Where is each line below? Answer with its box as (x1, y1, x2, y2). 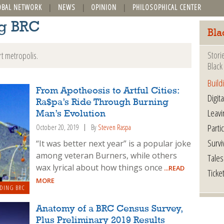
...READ (162, 163, 185, 172)
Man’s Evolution (36, 108, 106, 119)
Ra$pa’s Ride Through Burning (36, 97, 169, 107)
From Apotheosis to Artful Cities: (36, 85, 179, 96)
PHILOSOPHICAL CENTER (132, 2, 201, 12)
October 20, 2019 (36, 122, 79, 132)
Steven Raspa (98, 122, 131, 132)
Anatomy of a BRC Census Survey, (36, 204, 183, 214)
